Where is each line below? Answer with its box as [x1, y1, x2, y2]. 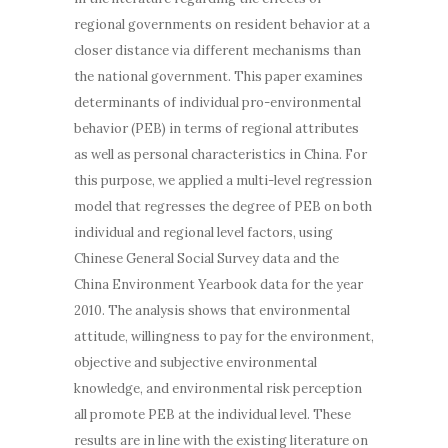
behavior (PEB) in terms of [74, 119, 241, 137]
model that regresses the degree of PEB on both [74, 197, 372, 215]
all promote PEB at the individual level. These [74, 405, 351, 423]
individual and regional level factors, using [74, 223, 333, 241]
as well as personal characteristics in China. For [74, 145, 367, 163]
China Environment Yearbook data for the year [74, 275, 363, 293]
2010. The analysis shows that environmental [74, 301, 350, 319]
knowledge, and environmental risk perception [74, 379, 362, 397]
